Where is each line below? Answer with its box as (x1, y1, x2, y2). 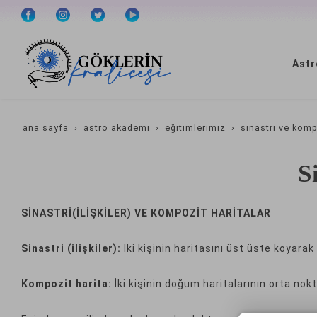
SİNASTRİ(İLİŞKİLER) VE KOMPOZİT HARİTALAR (21, 207, 271, 219)
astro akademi (83, 122, 150, 133)
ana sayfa (23, 122, 69, 133)
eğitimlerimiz (165, 122, 226, 133)
